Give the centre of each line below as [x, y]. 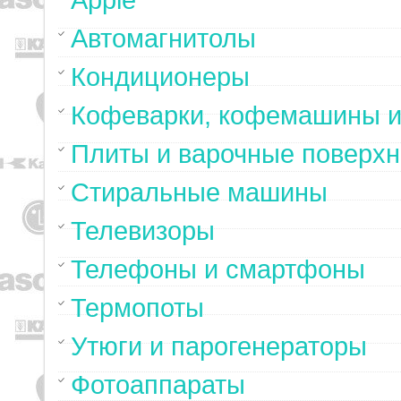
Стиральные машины [199, 192]
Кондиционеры [160, 77]
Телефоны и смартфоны [218, 269]
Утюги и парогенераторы [219, 346]
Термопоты [137, 308]
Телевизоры [143, 231]
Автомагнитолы [163, 38]
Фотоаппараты [158, 385]
